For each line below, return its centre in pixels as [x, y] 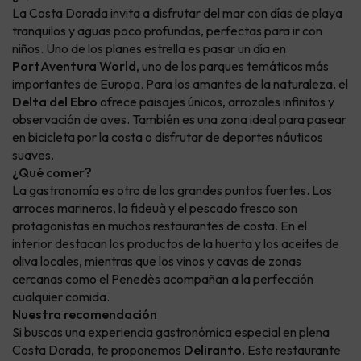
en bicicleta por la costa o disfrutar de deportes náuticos [168, 137]
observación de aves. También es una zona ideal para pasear [179, 120]
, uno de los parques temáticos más [232, 66]
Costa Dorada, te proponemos [98, 350]
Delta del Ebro [55, 102]
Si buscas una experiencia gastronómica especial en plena [171, 332]
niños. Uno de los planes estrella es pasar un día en [149, 49]
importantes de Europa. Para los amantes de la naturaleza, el [180, 84]
